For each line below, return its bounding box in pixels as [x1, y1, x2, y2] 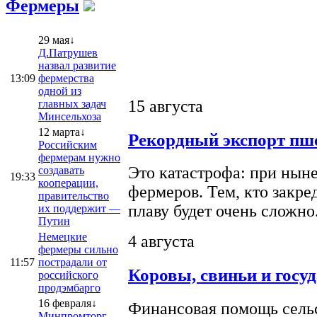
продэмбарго [38, 281, 100, 294]
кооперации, [38, 176, 98, 189]
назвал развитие [38, 59, 116, 71]
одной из [38, 84, 81, 97]
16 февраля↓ [38, 296, 97, 309]
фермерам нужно [38, 151, 120, 163]
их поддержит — [38, 202, 120, 214]
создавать [38, 163, 84, 176]
